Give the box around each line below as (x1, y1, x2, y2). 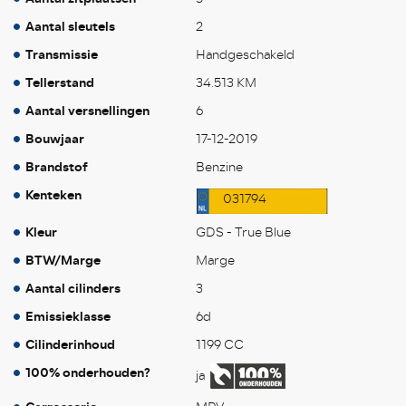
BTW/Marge (25, 249, 101, 271)
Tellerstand (25, 72, 94, 93)
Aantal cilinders (25, 277, 121, 299)
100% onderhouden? (25, 362, 150, 383)
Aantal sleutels (25, 15, 115, 37)
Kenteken (25, 184, 82, 206)
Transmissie (25, 43, 98, 65)
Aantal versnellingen (25, 100, 150, 121)
